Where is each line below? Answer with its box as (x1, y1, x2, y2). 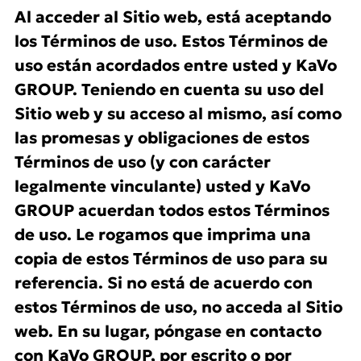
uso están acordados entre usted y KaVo (15, 55, 337, 76)
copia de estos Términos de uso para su (15, 248, 328, 269)
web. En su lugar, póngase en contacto (15, 321, 322, 342)
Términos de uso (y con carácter (15, 151, 271, 172)
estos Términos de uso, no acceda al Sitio (15, 297, 342, 317)
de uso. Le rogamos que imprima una (15, 224, 311, 245)
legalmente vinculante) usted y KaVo (15, 176, 310, 197)
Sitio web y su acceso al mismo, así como (15, 103, 342, 124)
